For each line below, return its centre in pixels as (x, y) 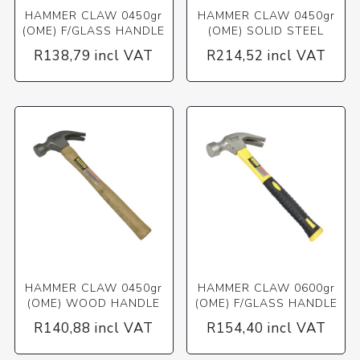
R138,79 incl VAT (94, 56)
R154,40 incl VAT (266, 328)
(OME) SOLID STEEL (266, 31)
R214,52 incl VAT (266, 56)
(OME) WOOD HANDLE (94, 303)
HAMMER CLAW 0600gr (266, 288)
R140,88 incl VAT (94, 328)
